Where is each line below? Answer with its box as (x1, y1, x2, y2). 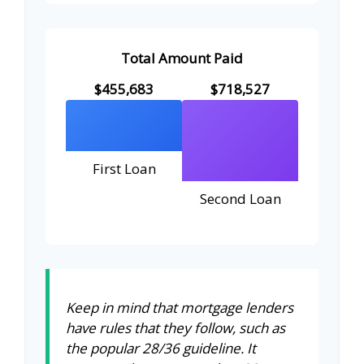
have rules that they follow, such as (66, 318, 285, 337)
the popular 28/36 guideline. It (66, 338, 256, 357)
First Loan (92, 158, 156, 178)
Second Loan (199, 188, 281, 208)
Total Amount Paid (121, 48, 243, 67)
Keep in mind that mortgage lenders (66, 297, 293, 317)
